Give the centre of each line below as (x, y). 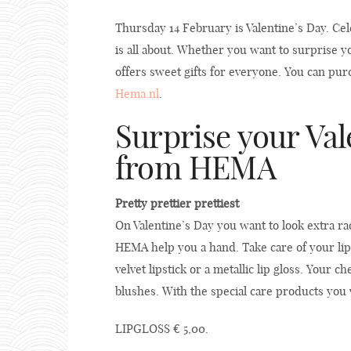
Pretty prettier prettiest (177, 204)
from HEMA (195, 168)
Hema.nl (137, 94)
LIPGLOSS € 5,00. (162, 329)
